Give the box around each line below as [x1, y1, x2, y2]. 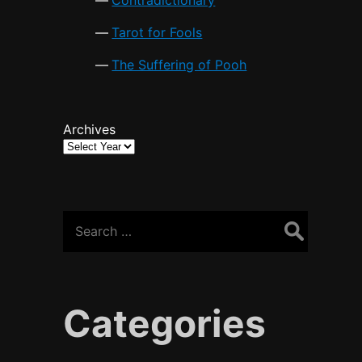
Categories [63, 300, 267, 346]
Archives [63, 120, 116, 137]
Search [62, 201, 105, 218]
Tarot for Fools [112, 23, 203, 40]
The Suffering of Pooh [112, 56, 247, 73]
